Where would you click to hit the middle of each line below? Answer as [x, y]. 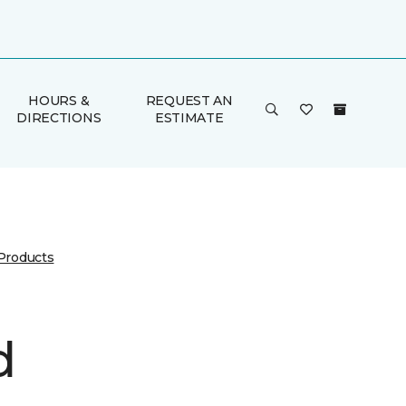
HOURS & [59, 101]
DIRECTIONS [59, 118]
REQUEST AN [189, 101]
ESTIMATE [189, 118]
